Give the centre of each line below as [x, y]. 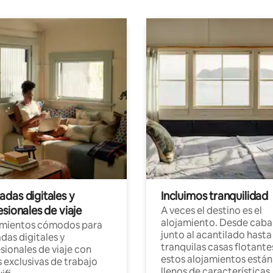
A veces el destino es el [211, 210]
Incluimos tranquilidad [215, 196]
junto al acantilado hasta [216, 235]
